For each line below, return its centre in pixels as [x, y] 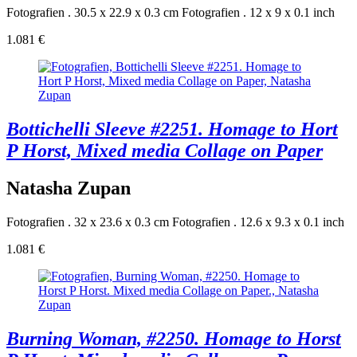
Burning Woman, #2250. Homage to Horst [174, 338]
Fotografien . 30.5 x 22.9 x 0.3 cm [92, 13]
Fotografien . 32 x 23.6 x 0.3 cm [88, 222]
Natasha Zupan [69, 188]
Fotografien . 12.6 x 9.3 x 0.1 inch [258, 222]
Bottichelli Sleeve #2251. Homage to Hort [172, 129]
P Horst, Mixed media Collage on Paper [165, 150]
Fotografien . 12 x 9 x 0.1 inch [258, 13]
